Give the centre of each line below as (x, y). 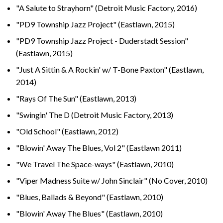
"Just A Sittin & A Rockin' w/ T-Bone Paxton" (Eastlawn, (110, 69)
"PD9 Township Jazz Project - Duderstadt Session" (102, 40)
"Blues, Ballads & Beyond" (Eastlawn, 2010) (90, 197)
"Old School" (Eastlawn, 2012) (67, 131)
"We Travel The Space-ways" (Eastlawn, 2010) (95, 164)
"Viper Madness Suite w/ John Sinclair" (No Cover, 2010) (112, 180)
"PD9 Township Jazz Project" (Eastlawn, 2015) (95, 24)
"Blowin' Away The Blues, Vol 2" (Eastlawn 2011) (99, 147)
